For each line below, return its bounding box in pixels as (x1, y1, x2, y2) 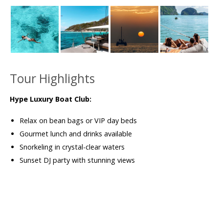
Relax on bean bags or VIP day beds (20, 116, 137, 125)
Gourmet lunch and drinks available (20, 129, 132, 138)
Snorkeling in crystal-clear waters (20, 142, 125, 152)
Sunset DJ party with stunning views (20, 155, 135, 165)
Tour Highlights (10, 70, 95, 87)
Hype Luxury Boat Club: (10, 94, 91, 104)
